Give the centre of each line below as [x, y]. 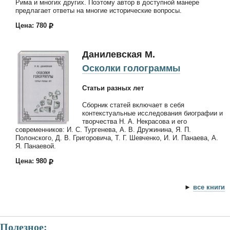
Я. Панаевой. [36, 146]
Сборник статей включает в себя [133, 105]
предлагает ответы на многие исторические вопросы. [99, 10]
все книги [209, 187]
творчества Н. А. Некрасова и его [135, 122]
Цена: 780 [32, 25]
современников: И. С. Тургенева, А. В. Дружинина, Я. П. [103, 130]
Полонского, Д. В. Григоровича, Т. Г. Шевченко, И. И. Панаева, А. [117, 138]
